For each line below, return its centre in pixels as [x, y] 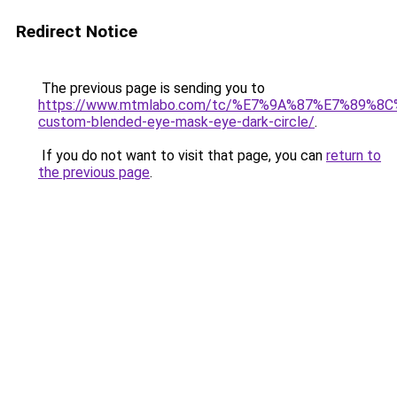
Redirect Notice [77, 31]
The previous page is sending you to [152, 88]
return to [354, 156]
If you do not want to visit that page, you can [182, 156]
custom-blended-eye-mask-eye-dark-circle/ [176, 122]
